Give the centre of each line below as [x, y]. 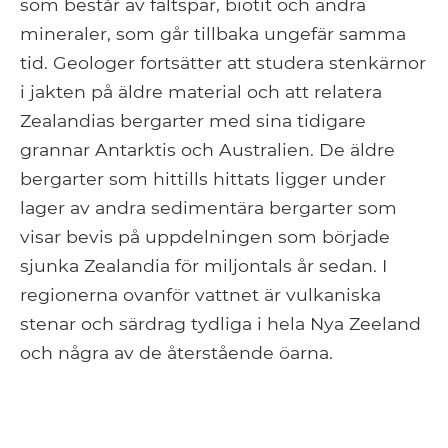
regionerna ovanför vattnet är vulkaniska [200, 295]
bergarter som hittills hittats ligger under [203, 179]
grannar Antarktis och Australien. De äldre [207, 150]
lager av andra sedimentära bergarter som [208, 208]
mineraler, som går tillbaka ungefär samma [213, 34]
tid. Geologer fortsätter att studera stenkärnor [223, 63]
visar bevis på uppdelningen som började [205, 237]
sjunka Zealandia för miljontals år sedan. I [203, 266]
